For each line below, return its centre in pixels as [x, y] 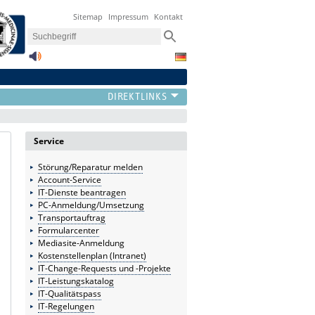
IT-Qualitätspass [69, 293]
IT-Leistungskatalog [76, 281]
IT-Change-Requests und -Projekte [104, 268]
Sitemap [88, 17]
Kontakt [169, 17]
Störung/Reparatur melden [90, 167]
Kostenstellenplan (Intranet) [92, 255]
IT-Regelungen [66, 306]
